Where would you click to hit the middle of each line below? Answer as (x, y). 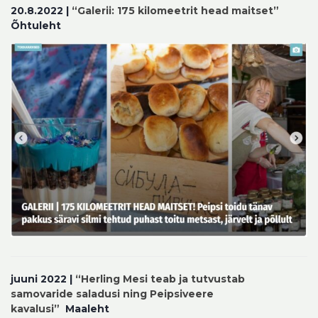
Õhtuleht (36, 25)
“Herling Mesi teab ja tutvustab (159, 279)
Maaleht (86, 309)
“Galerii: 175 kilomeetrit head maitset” (175, 10)
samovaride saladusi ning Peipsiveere (112, 294)
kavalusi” (37, 309)
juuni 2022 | (42, 279)
